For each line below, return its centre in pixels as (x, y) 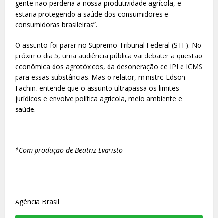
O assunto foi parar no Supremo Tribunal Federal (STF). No (109, 45)
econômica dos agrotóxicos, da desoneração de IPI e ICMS (109, 66)
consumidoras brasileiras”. (56, 24)
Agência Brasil (37, 201)
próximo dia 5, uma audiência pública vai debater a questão (109, 55)
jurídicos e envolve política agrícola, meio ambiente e (99, 98)
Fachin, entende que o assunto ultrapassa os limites (97, 88)
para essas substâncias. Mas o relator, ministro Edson (100, 77)
